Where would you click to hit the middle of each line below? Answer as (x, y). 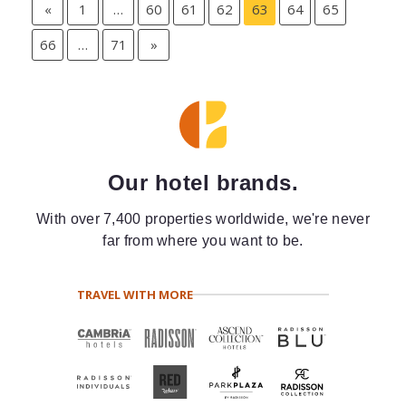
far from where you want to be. (203, 240)
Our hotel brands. (203, 182)
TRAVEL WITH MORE (135, 294)
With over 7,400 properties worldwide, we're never (203, 218)
